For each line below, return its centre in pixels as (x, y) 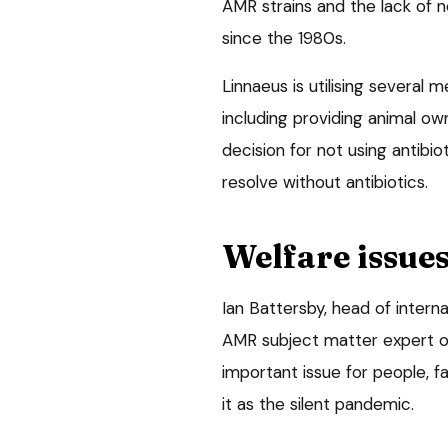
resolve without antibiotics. (325, 181)
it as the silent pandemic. (318, 403)
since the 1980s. (284, 37)
